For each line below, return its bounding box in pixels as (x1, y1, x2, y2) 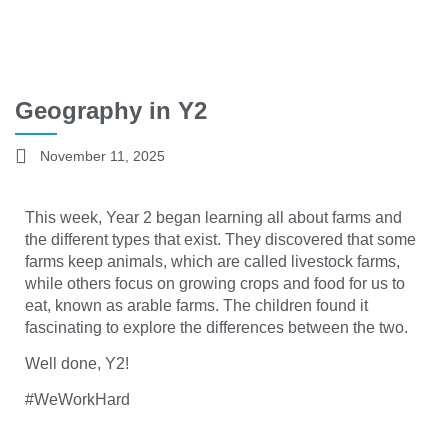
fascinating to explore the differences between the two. (25, 318, 408, 336)
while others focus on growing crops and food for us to (25, 274, 405, 292)
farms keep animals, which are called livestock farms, (25, 252, 400, 270)
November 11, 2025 (40, 147, 165, 164)
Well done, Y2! (25, 354, 129, 372)
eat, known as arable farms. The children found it (25, 296, 368, 314)
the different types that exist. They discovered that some (25, 230, 416, 248)
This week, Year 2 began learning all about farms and (25, 208, 402, 226)
